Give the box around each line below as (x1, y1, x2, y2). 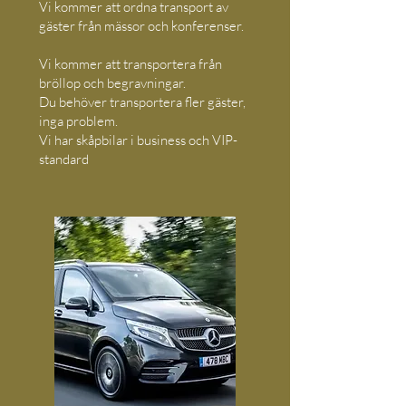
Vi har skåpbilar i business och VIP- (39, 131, 237, 149)
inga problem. (39, 112, 118, 130)
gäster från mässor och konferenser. (39, 17, 244, 34)
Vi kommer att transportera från (39, 55, 222, 72)
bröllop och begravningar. (39, 74, 186, 92)
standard (39, 150, 89, 168)
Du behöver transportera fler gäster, (39, 93, 246, 111)
